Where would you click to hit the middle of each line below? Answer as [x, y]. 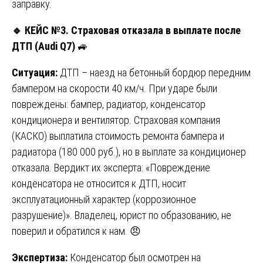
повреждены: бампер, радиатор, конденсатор [109, 104]
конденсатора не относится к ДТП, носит [99, 183]
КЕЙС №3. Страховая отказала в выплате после [131, 30]
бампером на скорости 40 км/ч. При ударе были [114, 88]
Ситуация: [36, 72]
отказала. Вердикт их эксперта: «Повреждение [111, 167]
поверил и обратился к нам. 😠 [76, 231]
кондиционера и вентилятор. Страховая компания [116, 120]
